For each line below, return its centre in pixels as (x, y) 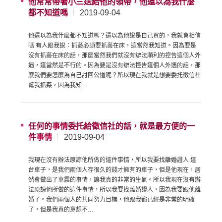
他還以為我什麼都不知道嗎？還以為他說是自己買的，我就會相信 (115, 36)
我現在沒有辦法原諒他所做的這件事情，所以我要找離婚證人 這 (112, 160)
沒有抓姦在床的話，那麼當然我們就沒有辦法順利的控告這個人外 (115, 56)
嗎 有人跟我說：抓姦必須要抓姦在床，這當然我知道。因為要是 (112, 46)
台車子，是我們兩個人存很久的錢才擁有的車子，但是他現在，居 (115, 170)
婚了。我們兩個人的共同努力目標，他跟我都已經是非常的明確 (112, 200)
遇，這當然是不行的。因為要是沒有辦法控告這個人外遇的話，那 (115, 66)
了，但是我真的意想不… (61, 210)
